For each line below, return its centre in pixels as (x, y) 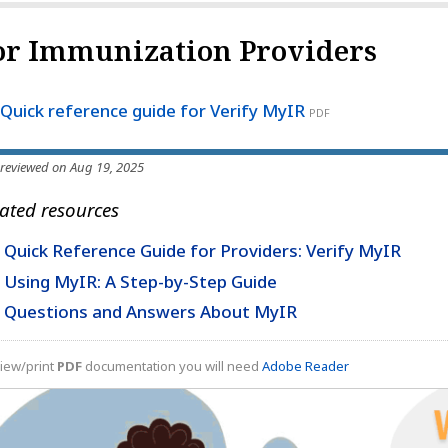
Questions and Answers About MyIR (150, 312)
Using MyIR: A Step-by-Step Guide (140, 281)
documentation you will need (172, 366)
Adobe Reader (305, 366)
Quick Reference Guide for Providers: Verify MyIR (202, 251)
